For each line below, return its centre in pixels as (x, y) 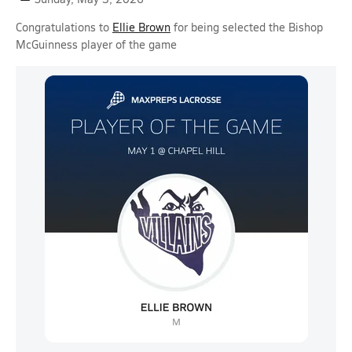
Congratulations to (64, 27)
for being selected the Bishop (247, 27)
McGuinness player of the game (96, 44)
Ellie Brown (141, 27)
